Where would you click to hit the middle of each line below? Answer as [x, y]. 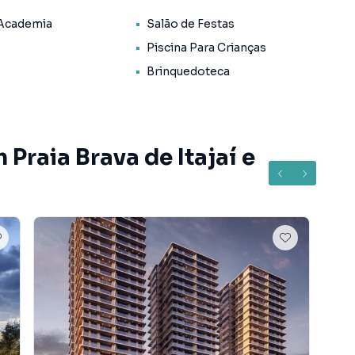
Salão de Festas [190, 24]
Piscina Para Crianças [206, 48]
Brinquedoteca [188, 71]
